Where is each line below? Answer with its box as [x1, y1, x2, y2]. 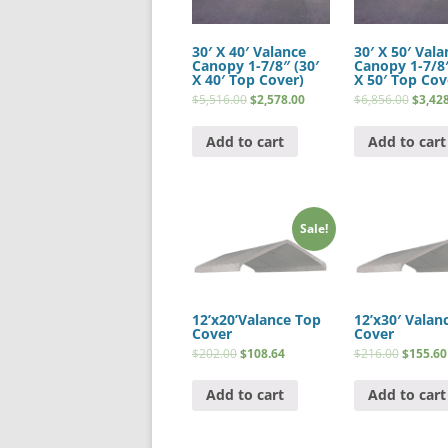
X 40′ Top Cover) [192, 69, 304, 89]
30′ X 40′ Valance [192, 41, 306, 61]
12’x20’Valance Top [192, 309, 321, 329]
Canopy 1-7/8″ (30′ [192, 55, 319, 75]
